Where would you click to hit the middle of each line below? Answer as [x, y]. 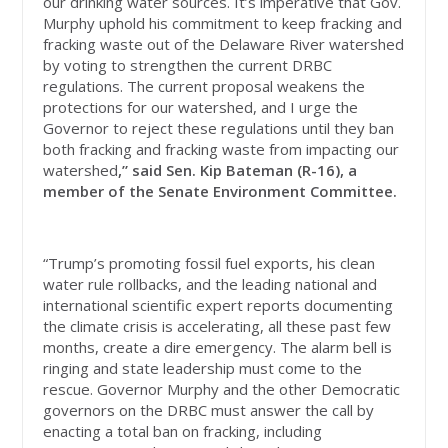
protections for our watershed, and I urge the [201, 106]
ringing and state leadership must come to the [203, 367]
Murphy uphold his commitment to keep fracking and [223, 22]
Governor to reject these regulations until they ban [219, 127]
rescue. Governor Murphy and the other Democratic [222, 388]
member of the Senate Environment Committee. [220, 190]
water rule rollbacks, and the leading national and [210, 283]
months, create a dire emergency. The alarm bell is [218, 346]
